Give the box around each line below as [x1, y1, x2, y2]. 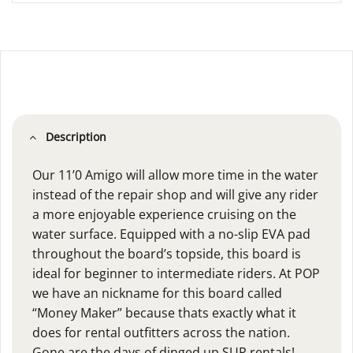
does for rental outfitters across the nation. [32, 323, 290, 341]
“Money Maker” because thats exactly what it [32, 303, 296, 321]
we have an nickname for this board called [32, 284, 282, 302]
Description [45, 129, 106, 145]
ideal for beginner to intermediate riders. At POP [32, 264, 320, 282]
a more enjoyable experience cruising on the [32, 205, 296, 223]
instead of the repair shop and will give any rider [32, 185, 318, 203]
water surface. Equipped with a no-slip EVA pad [32, 225, 310, 243]
